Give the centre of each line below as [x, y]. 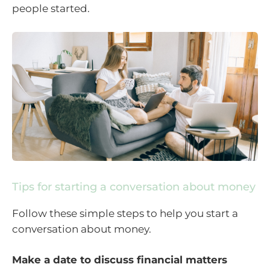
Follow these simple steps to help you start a [125, 213]
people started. [52, 9]
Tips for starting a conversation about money [134, 187]
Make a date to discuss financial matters [120, 260]
